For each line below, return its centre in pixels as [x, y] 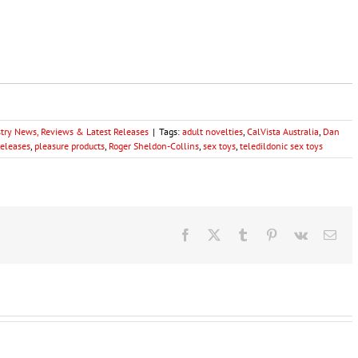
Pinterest [299, 234]
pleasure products [70, 146]
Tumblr [267, 234]
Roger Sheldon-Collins [154, 146]
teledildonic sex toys [281, 146]
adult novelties [213, 132]
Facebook [216, 234]
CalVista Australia [283, 132]
